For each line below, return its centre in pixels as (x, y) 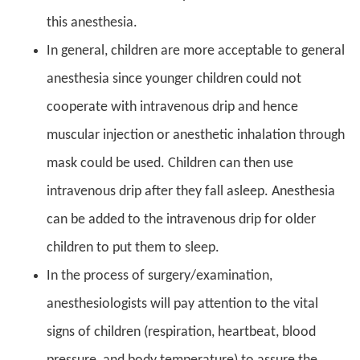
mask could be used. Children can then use (170, 163)
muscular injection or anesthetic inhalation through (196, 135)
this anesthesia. (95, 22)
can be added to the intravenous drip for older (181, 219)
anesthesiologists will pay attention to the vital (182, 304)
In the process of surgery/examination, (160, 276)
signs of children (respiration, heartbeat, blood (181, 332)
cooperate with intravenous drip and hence (172, 107)
